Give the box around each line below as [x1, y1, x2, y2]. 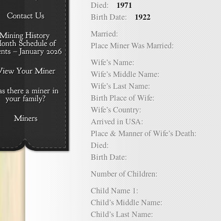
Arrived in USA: [91, 116, 151, 127]
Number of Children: [91, 168, 165, 179]
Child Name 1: [91, 185, 146, 196]
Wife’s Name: [91, 57, 142, 68]
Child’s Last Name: [91, 209, 161, 220]
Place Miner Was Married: [91, 40, 182, 51]
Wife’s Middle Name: [91, 69, 167, 79]
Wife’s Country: [91, 104, 149, 115]
